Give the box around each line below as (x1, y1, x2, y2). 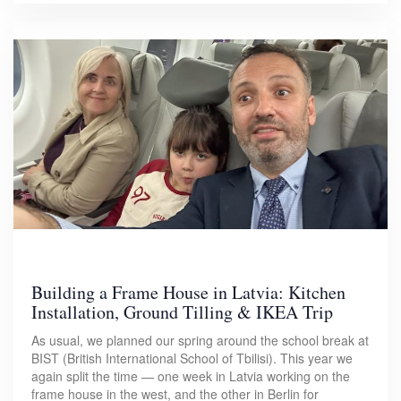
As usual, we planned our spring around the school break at (31, 330, 369, 349)
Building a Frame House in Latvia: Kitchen (31, 279, 346, 304)
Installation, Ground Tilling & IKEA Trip (31, 299, 333, 324)
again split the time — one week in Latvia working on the (31, 366, 350, 385)
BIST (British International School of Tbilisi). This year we (31, 348, 353, 367)
